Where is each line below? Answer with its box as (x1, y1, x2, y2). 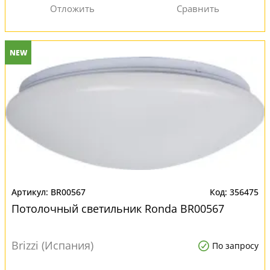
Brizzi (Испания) (11, 238, 93, 253)
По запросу (212, 240, 259, 251)
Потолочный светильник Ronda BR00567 (11, 201, 224, 216)
